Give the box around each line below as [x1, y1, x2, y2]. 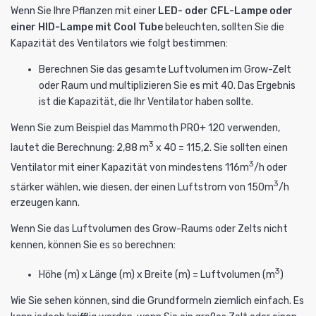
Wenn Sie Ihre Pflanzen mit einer [11, 5, 158, 18]
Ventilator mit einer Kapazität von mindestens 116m [11, 161, 249, 174]
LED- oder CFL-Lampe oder [158, 5, 293, 18]
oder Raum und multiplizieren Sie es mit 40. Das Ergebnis [39, 80, 296, 92]
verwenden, [225, 122, 280, 135]
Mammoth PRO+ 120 [131, 122, 225, 135]
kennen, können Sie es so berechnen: [11, 239, 178, 252]
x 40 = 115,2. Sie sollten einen [154, 141, 288, 154]
